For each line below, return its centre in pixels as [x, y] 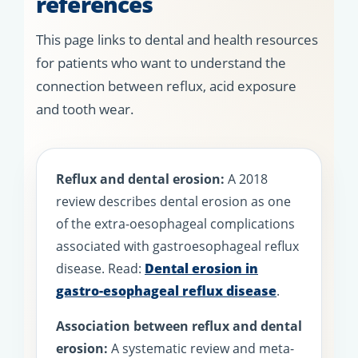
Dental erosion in [201, 268]
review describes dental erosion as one [173, 201]
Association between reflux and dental [179, 326]
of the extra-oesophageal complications [175, 223]
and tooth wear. [85, 109]
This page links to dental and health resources [177, 39]
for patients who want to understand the [161, 62]
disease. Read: [100, 268]
